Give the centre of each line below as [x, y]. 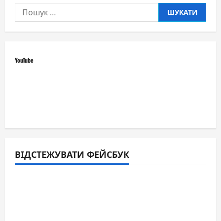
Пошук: [30, 9]
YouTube [24, 60]
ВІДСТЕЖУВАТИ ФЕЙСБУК [72, 154]
